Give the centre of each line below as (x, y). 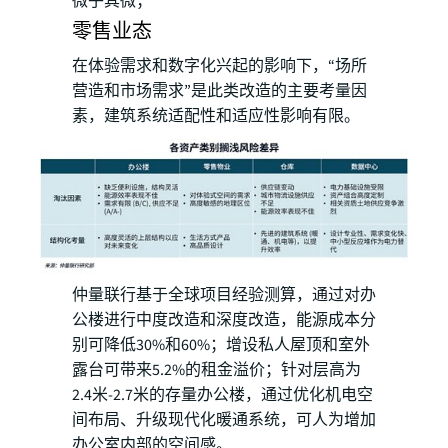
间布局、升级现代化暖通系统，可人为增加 (224, 420)
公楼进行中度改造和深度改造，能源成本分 (224, 320)
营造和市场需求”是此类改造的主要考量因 (219, 90)
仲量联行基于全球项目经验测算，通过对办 (224, 295)
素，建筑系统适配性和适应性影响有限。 (216, 115)
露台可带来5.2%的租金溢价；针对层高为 (216, 370)
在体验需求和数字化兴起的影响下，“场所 (219, 65)
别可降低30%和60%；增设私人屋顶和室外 (221, 345)
